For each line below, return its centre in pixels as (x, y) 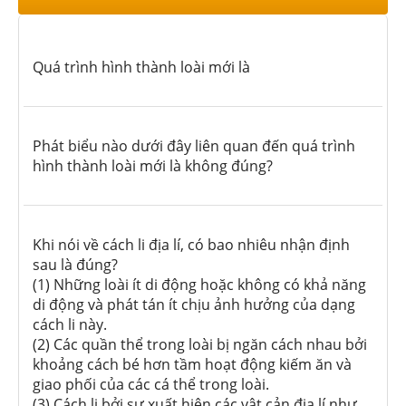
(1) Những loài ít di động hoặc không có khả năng (199, 285)
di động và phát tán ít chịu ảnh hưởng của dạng (194, 305)
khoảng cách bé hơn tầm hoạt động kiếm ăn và (192, 365)
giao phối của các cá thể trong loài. (151, 385)
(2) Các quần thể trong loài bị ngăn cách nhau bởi (200, 345)
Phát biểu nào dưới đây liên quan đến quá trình (194, 146)
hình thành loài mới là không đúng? (153, 166)
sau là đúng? (75, 265)
